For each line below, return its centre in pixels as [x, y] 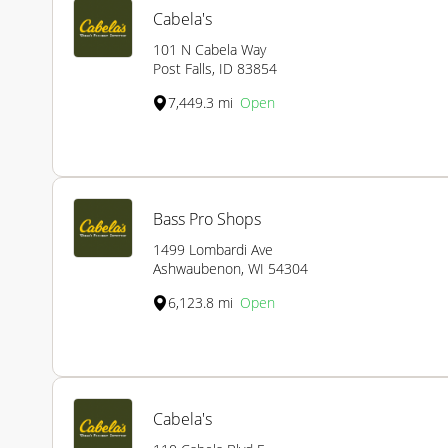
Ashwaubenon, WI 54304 [230, 269]
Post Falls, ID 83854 [215, 69]
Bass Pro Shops [207, 219]
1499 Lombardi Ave [213, 250]
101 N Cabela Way [209, 50]
